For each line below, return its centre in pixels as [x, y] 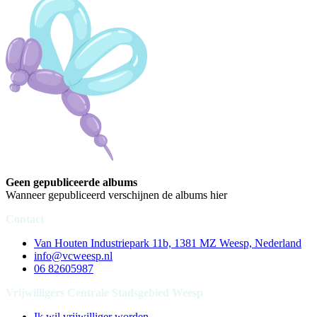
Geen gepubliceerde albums [71, 182]
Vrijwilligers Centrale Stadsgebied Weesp [104, 292]
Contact [25, 219]
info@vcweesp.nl [73, 255]
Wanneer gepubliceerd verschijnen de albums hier [116, 195]
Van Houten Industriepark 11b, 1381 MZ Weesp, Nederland [168, 243]
